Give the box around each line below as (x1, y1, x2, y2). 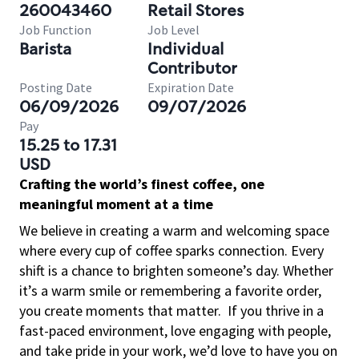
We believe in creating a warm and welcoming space (19, 221, 329, 240)
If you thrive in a (228, 301, 324, 320)
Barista (19, 38, 71, 59)
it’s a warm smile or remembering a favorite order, (19, 281, 321, 300)
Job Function (19, 22, 91, 38)
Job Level (147, 22, 200, 38)
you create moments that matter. (19, 301, 221, 320)
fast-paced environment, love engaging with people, (19, 321, 331, 340)
